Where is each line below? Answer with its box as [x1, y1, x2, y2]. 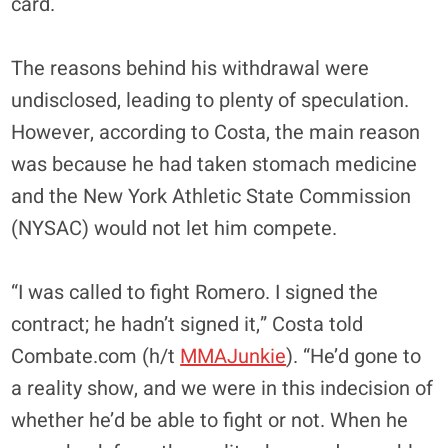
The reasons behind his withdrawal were [11, 53, 370, 83]
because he [52, 149, 155, 179]
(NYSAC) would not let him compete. [11, 213, 338, 243]
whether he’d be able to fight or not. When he [11, 405, 409, 435]
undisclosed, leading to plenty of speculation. [11, 85, 410, 115]
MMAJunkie [180, 341, 287, 371]
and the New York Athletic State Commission [11, 181, 412, 211]
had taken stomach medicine [154, 149, 418, 179]
